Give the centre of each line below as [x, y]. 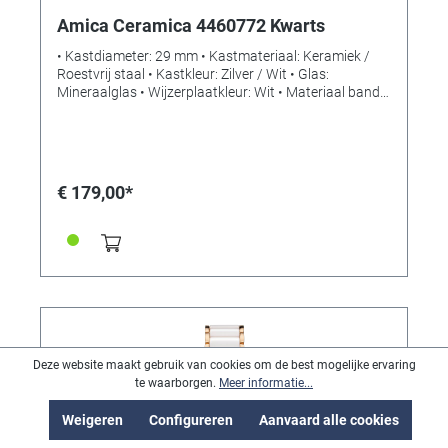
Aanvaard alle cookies [328, 420]
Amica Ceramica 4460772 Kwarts [191, 26]
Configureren [190, 420]
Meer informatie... [266, 383]
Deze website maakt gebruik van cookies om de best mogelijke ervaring [224, 365]
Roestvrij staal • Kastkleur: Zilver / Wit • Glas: [193, 74]
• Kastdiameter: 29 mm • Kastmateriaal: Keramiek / [213, 56]
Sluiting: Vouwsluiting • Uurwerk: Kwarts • [184, 128]
